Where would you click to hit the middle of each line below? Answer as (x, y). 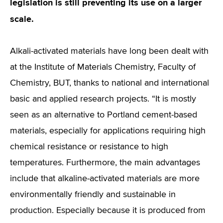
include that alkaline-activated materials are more (105, 179)
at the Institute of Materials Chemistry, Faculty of (103, 67)
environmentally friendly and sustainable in (93, 195)
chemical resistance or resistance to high (89, 147)
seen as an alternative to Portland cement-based (104, 115)
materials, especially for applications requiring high (108, 131)
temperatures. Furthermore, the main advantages (105, 163)
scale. (22, 19)
